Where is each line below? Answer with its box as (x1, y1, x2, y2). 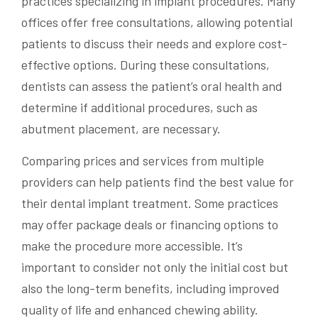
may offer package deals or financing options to (21, 216, 278, 232)
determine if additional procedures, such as (21, 99, 258, 115)
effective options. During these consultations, (21, 56, 270, 72)
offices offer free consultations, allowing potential (21, 13, 292, 30)
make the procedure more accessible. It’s (21, 237, 243, 253)
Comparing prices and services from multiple (21, 152, 264, 168)
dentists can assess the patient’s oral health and (21, 77, 283, 94)
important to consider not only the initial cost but (21, 258, 288, 275)
